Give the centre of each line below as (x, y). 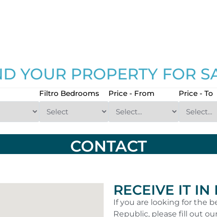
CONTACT (108, 146)
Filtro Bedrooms (69, 93)
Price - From (132, 93)
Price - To (196, 93)
